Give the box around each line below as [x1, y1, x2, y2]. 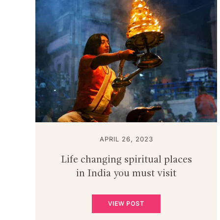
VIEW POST [108, 200, 144, 208]
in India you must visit [76, 169, 176, 179]
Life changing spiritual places [60, 155, 192, 165]
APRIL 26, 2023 [99, 135, 153, 143]
